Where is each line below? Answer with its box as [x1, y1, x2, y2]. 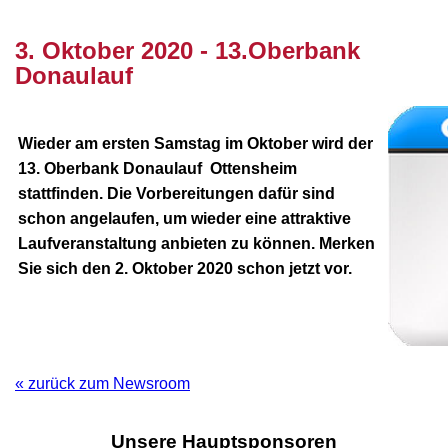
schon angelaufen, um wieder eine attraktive [18, 209, 351, 227]
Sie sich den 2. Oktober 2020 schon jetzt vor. [18, 259, 352, 277]
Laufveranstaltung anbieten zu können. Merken [18, 234, 375, 252]
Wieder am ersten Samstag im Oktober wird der [18, 134, 373, 152]
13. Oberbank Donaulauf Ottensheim [18, 159, 297, 177]
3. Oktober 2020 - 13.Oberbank [15, 36, 360, 64]
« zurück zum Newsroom [15, 374, 190, 392]
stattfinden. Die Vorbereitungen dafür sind [18, 184, 335, 202]
